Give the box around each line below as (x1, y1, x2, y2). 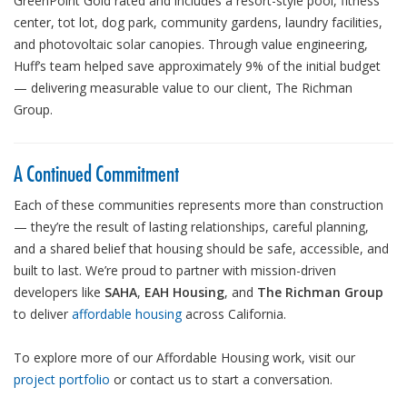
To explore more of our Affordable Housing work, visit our (14, 348, 355, 366)
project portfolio (14, 370, 110, 388)
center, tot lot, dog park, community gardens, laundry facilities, (14, 13, 382, 31)
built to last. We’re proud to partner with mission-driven (14, 261, 336, 279)
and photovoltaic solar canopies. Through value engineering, (14, 35, 368, 53)
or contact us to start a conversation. (110, 370, 333, 388)
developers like (14, 283, 104, 301)
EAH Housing (144, 283, 224, 301)
